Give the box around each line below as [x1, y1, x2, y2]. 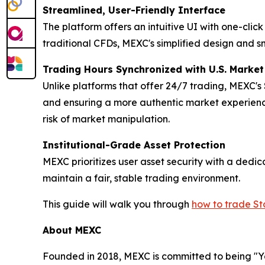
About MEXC [43, 224, 101, 237]
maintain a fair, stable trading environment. [43, 172, 240, 185]
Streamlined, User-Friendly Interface [43, 4, 225, 17]
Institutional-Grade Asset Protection [43, 139, 225, 151]
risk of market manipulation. [43, 113, 170, 125]
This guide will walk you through [43, 198, 192, 211]
